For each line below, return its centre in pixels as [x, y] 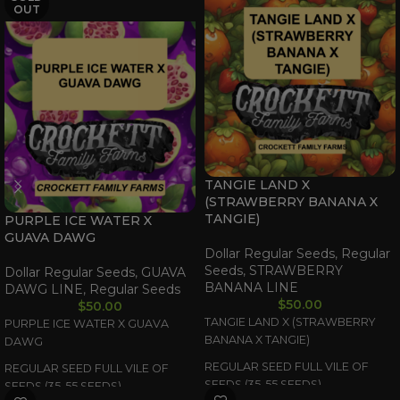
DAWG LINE [44, 289]
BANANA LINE [251, 287]
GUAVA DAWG [50, 237]
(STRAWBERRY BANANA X [291, 201]
